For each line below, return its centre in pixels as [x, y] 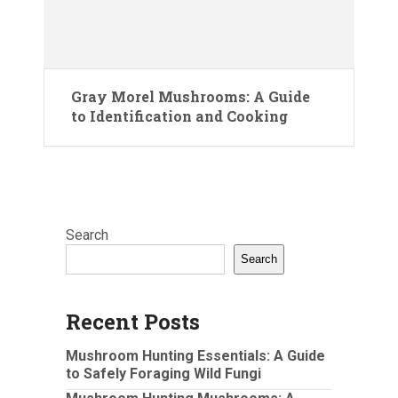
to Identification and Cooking [179, 115]
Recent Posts [133, 321]
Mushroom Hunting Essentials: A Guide [195, 355]
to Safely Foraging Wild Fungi [163, 373]
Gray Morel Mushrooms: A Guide [191, 96]
